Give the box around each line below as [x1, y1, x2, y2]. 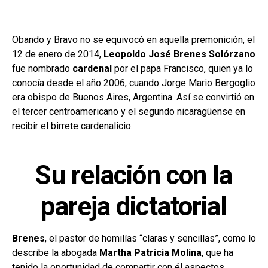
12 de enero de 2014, [12, 48, 103, 60]
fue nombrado [12, 62, 72, 74]
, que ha [202, 246, 233, 258]
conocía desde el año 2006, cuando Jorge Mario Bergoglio [12, 77, 255, 89]
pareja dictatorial [41, 190, 227, 222]
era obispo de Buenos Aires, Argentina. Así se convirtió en [12, 91, 254, 103]
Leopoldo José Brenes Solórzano [103, 48, 255, 60]
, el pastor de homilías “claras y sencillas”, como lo [45, 232, 256, 244]
